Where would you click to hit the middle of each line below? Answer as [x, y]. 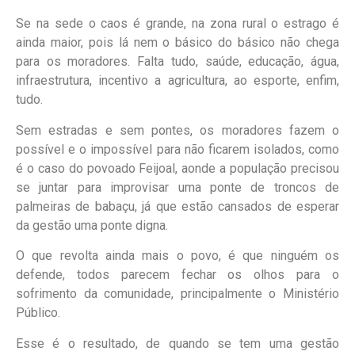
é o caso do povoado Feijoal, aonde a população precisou [177, 168]
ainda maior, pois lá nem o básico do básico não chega [177, 43]
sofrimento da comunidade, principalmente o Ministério [177, 294]
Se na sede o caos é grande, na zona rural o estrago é [177, 24]
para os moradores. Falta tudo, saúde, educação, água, [177, 62]
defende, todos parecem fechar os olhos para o [177, 275]
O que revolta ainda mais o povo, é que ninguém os [177, 256]
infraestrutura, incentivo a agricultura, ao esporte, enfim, [177, 81]
